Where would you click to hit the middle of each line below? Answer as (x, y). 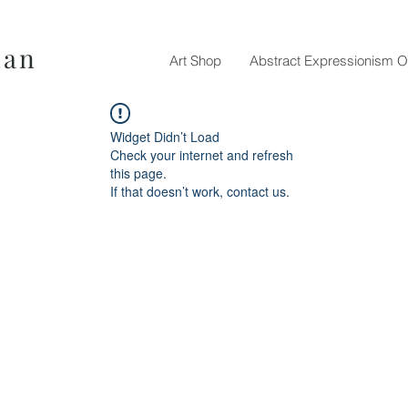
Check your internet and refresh (202, 155)
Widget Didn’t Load (165, 137)
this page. (138, 173)
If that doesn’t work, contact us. (200, 191)
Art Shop (195, 61)
